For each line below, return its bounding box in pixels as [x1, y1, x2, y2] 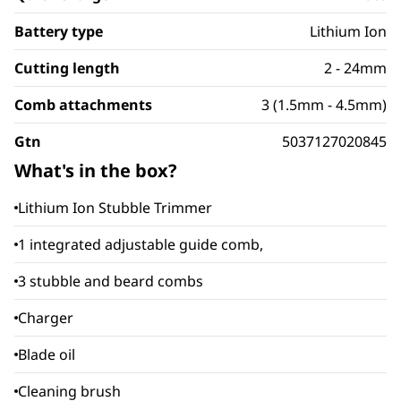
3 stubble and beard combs [18, 271, 203, 291]
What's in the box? [14, 158, 177, 183]
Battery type [14, 21, 103, 41]
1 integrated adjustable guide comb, [18, 235, 263, 254]
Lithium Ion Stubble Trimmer [18, 198, 212, 218]
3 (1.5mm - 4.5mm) [261, 95, 387, 115]
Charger [18, 308, 73, 328]
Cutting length [14, 58, 120, 78]
